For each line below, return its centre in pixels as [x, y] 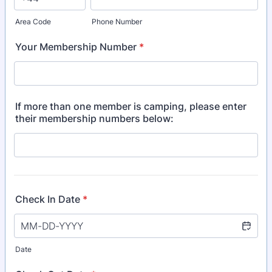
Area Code [33, 22]
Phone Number [117, 22]
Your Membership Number [76, 47]
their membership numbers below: [94, 118]
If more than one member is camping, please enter [131, 106]
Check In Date [48, 199]
